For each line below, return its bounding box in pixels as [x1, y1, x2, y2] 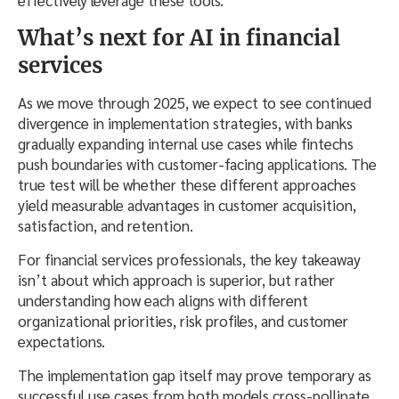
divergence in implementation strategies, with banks [18, 113, 353, 134]
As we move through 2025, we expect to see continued [18, 93, 371, 113]
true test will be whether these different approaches [18, 175, 356, 195]
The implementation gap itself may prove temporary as [18, 365, 371, 386]
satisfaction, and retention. [18, 216, 193, 236]
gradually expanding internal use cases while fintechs [18, 134, 354, 154]
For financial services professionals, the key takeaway [18, 249, 361, 270]
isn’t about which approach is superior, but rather [18, 270, 335, 290]
